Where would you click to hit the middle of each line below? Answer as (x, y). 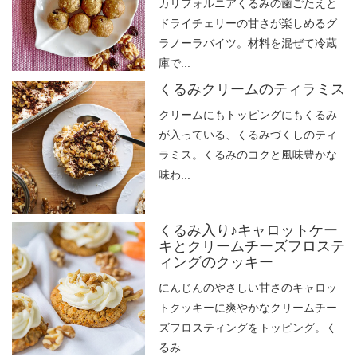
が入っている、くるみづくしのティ (247, 135)
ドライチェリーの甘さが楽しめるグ (247, 24)
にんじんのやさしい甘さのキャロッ (247, 288)
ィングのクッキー (216, 263)
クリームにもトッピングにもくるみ (247, 115)
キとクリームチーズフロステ (251, 247)
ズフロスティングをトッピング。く (247, 328)
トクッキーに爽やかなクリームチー (247, 308)
